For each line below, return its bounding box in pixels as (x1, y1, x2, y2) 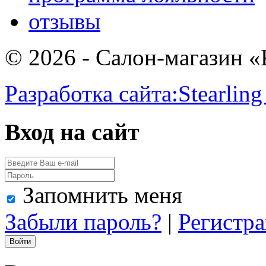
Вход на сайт (5, 118, 140, 145)
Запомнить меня (23, 182, 182, 208)
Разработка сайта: (5, 81, 178, 107)
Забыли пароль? (5, 209, 161, 235)
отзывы (28, 8, 100, 34)
